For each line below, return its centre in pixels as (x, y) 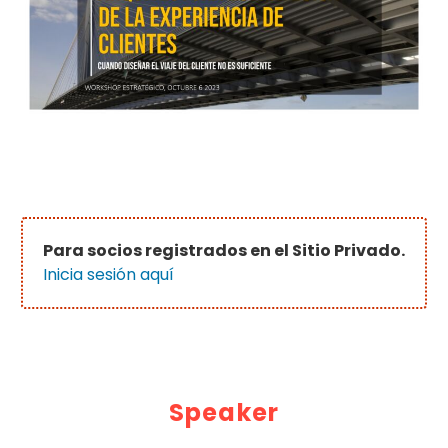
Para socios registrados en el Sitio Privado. (224, 251)
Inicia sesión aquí (108, 275)
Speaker (224, 413)
